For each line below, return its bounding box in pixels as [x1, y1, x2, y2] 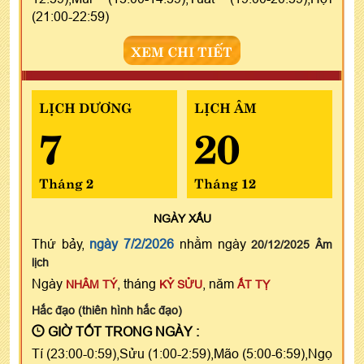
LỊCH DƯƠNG [39, 96, 132, 116]
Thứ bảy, [32, 236, 90, 251]
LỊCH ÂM [193, 96, 257, 116]
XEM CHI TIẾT [132, 40, 232, 60]
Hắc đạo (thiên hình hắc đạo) [32, 303, 182, 317]
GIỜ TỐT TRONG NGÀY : [45, 323, 199, 339]
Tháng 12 [193, 171, 256, 192]
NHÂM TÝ [66, 277, 117, 291]
